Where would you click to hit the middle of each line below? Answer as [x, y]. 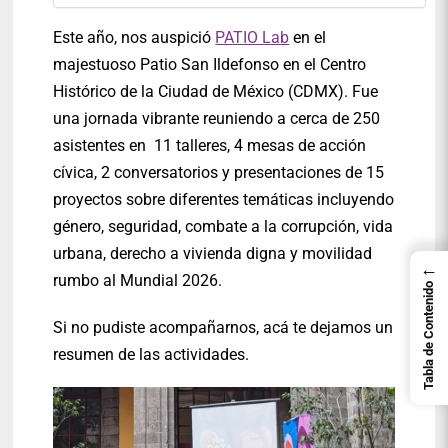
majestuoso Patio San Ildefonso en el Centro [210, 65]
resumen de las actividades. [151, 354]
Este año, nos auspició [134, 38]
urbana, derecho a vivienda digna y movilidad [213, 254]
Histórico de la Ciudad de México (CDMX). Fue [216, 92]
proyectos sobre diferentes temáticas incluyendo [224, 200]
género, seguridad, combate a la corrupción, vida [223, 227]
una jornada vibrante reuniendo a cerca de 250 [217, 119]
